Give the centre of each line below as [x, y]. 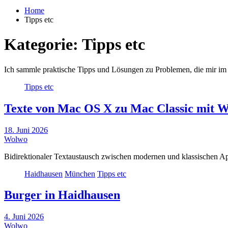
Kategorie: [43, 45]
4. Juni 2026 [24, 217]
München [80, 174]
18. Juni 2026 [26, 130]
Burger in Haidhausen [62, 195]
